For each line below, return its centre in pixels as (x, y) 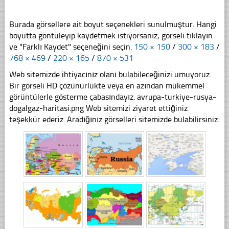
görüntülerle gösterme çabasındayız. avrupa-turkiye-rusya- (112, 97)
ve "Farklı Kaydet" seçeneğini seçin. (71, 47)
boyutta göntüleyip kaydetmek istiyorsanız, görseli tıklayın (111, 35)
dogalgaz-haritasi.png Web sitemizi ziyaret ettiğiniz (98, 108)
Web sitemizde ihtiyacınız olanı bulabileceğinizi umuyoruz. (110, 74)
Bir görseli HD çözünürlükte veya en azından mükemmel (107, 85)
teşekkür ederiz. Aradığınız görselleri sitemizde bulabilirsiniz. (114, 119)
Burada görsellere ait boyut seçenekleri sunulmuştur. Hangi (113, 24)
